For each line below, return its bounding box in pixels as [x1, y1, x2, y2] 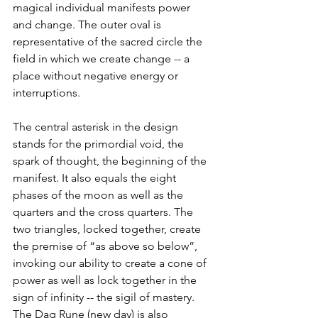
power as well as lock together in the [13, 273, 199, 287]
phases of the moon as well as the [13, 188, 186, 202]
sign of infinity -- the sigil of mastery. [13, 290, 200, 305]
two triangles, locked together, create [13, 222, 204, 236]
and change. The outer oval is [13, 18, 164, 32]
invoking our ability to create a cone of [13, 256, 209, 270]
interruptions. [13, 86, 80, 100]
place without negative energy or [13, 69, 181, 83]
